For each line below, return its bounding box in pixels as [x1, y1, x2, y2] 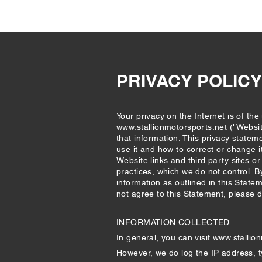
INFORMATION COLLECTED [116, 218, 230, 227]
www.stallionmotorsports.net [116, 122, 227, 132]
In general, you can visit [116, 233, 213, 242]
